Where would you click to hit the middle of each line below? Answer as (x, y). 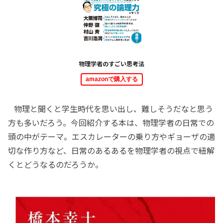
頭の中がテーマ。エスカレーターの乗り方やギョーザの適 (111, 137)
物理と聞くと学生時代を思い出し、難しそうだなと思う (111, 109)
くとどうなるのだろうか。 (56, 165)
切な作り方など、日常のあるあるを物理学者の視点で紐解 (111, 151)
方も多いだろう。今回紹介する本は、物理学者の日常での (111, 123)
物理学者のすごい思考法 (111, 64)
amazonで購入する (111, 79)
